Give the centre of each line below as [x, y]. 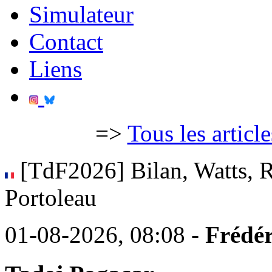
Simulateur [81, 14]
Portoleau [51, 198]
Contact [66, 42]
